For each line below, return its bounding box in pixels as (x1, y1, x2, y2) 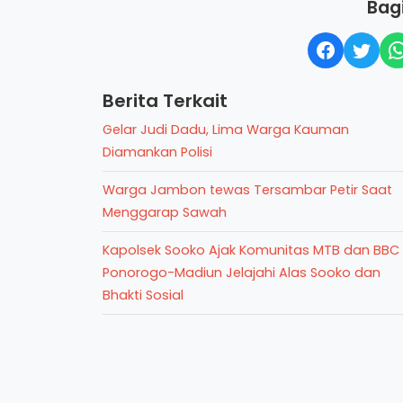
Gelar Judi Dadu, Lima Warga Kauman (103, 121, 349, 139)
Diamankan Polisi (103, 143, 212, 161)
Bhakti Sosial (103, 286, 184, 304)
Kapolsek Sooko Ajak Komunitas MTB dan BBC (103, 241, 399, 259)
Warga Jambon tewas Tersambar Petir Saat (103, 181, 392, 199)
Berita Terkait (103, 88, 228, 113)
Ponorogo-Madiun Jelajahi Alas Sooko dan (103, 264, 381, 282)
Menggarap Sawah (103, 203, 227, 221)
